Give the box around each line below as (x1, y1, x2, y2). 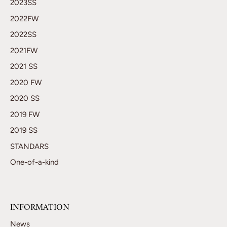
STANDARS (10, 141, 49, 151)
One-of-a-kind (10, 158, 59, 167)
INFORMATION (10, 200, 69, 215)
